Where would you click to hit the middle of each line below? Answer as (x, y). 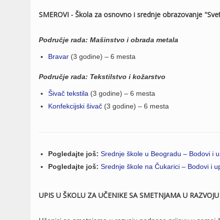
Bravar (58, 56)
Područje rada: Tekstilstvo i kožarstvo (102, 77)
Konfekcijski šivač (75, 106)
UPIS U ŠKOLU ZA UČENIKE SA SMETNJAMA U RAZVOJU (129, 195)
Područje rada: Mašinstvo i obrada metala (109, 40)
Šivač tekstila (68, 93)
